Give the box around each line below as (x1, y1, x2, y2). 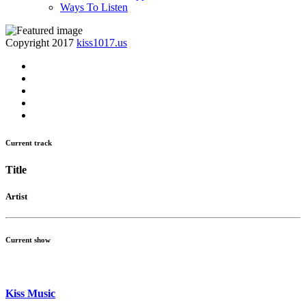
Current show (5, 236, 51, 245)
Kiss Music (5, 288, 55, 300)
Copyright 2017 (5, 36, 76, 48)
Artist (5, 191, 27, 201)
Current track (5, 138, 52, 147)
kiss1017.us (76, 36, 127, 48)
